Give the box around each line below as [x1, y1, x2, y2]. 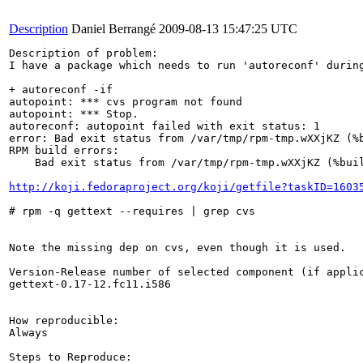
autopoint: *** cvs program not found [9, 96, 242, 108]
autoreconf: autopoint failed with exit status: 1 [9, 120, 320, 132]
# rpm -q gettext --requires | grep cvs [9, 205, 255, 217]
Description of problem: [9, 47, 158, 59]
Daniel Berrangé [71, 22, 156, 36]
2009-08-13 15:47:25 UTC [159, 22, 297, 36]
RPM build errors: [9, 144, 119, 156]
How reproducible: [9, 314, 119, 327]
